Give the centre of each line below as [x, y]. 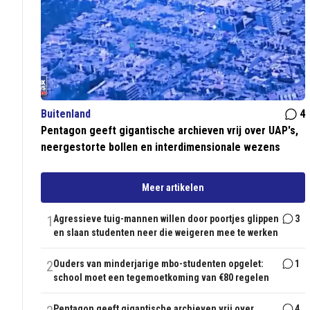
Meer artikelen [173, 188]
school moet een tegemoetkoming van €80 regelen [162, 278]
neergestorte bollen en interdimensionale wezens [161, 147]
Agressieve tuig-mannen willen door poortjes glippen [166, 219]
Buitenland [66, 114]
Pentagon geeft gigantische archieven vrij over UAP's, [170, 131]
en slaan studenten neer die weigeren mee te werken [166, 233]
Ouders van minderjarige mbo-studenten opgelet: [159, 264]
